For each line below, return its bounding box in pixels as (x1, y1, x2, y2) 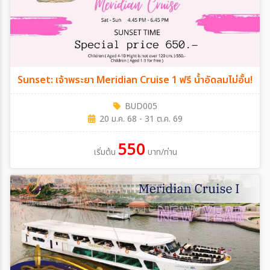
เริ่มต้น (93, 145, 116, 159)
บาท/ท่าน (147, 145, 177, 159)
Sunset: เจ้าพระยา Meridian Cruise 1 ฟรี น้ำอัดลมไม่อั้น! (180, 72, 253, 87)
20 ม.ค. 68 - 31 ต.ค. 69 (99, 112, 183, 125)
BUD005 (124, 99, 157, 113)
